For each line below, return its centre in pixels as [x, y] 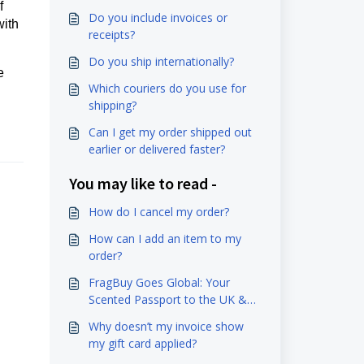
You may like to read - [143, 183]
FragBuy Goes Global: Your [159, 282]
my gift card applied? [142, 343]
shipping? [112, 105]
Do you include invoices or [158, 17]
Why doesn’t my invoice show [166, 326]
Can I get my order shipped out [170, 132]
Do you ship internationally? [161, 61]
